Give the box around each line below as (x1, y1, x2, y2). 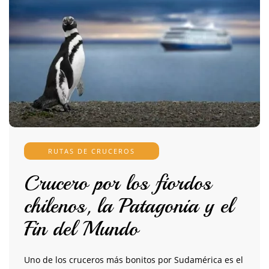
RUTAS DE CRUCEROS (48, 147, 135, 156)
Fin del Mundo (24, 216, 138, 243)
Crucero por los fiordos (24, 170, 211, 197)
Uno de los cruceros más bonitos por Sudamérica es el (24, 254, 243, 266)
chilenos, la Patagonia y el (24, 193, 233, 220)
